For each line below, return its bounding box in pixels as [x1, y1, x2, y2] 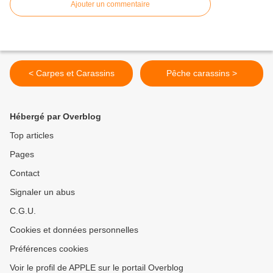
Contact [10, 168, 40, 179]
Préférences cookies [10, 244, 88, 254]
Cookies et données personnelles [10, 225, 138, 235]
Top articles [10, 130, 54, 141]
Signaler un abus [10, 187, 75, 197]
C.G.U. [10, 206, 36, 216]
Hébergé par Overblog [10, 112, 101, 122]
